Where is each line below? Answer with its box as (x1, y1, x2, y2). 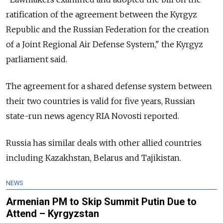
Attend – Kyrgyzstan (6, 208, 99, 220)
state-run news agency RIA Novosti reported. (6, 111, 179, 121)
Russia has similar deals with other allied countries (6, 138, 202, 148)
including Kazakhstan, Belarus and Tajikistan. (6, 153, 181, 163)
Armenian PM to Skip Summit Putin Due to (6, 196, 197, 208)
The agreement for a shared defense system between (6, 81, 212, 92)
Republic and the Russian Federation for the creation (6, 24, 209, 35)
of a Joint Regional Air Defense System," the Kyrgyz (6, 39, 203, 50)
